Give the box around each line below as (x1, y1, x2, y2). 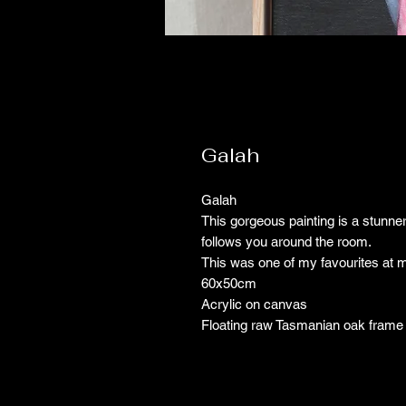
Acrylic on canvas (201, 296, 307, 312)
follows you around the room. (201, 234, 372, 249)
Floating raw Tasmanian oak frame (201, 317, 403, 333)
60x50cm (201, 275, 256, 291)
